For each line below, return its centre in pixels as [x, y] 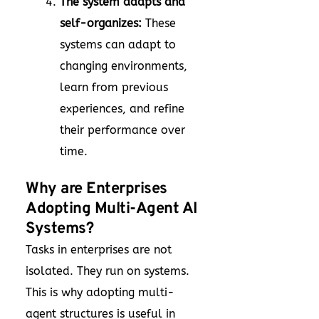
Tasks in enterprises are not [99, 250]
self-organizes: [103, 23]
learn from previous [114, 87]
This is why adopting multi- [100, 292]
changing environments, [124, 66]
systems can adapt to [118, 45]
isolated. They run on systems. [108, 271]
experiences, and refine [122, 109]
